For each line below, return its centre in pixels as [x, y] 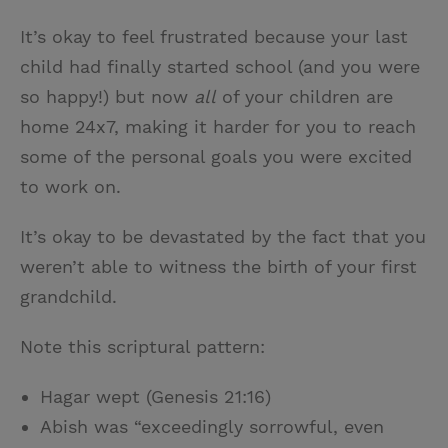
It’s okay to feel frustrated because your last [214, 37]
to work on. [70, 187]
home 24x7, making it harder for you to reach [218, 127]
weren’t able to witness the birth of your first [218, 267]
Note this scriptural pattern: [142, 347]
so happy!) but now [107, 97]
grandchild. [68, 297]
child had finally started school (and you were [220, 67]
